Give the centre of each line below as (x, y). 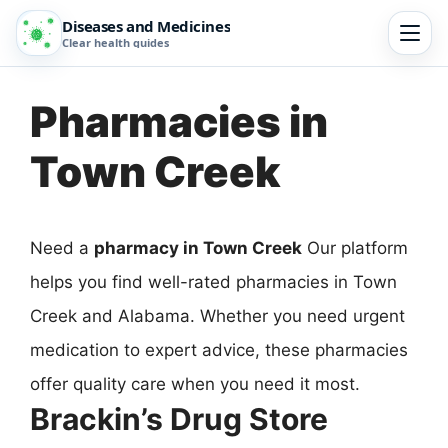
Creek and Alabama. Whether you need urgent (217, 316)
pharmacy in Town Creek (198, 248)
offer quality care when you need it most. (195, 384)
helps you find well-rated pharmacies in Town (213, 282)
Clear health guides (115, 42)
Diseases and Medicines (146, 26)
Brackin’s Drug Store (179, 419)
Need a (62, 248)
